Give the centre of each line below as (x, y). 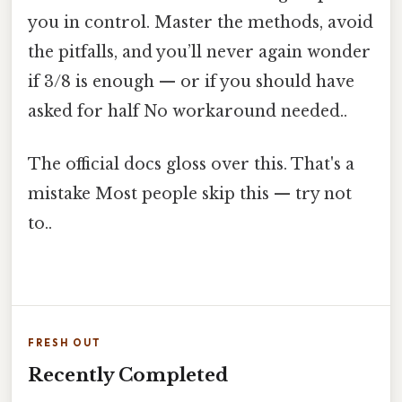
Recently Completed (128, 376)
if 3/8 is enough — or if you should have (191, 81)
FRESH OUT (65, 343)
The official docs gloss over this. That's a (191, 164)
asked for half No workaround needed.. (188, 111)
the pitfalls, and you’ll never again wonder (199, 52)
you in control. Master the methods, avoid (201, 22)
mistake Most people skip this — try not (190, 193)
